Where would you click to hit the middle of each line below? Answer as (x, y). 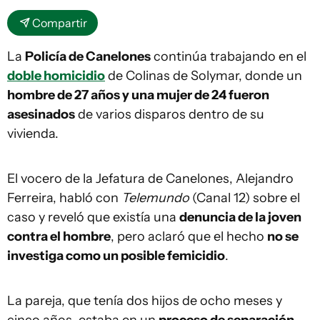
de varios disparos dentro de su (170, 115)
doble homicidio (56, 76)
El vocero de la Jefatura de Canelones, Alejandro (150, 179)
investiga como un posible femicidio (116, 256)
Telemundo (157, 198)
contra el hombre (59, 237)
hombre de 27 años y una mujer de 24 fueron (138, 95)
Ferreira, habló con (64, 198)
